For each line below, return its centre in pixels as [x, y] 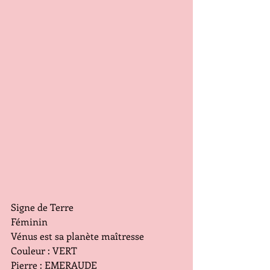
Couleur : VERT [44, 250]
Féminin [29, 221]
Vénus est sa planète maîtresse [77, 236]
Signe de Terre [42, 207]
